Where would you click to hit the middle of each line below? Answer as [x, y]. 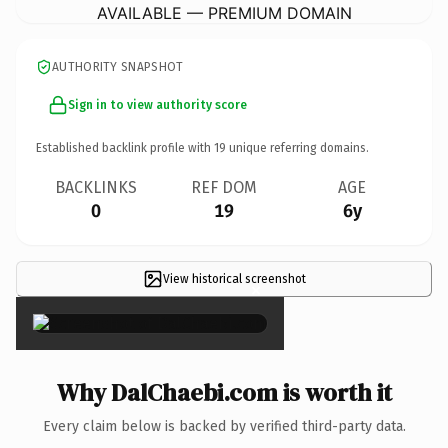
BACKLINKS [96, 187]
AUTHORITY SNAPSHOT [118, 66]
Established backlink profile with [125, 147]
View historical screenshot [234, 278]
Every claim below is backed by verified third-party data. [224, 426]
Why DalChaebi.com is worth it [224, 392]
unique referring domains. [297, 147]
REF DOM [224, 187]
